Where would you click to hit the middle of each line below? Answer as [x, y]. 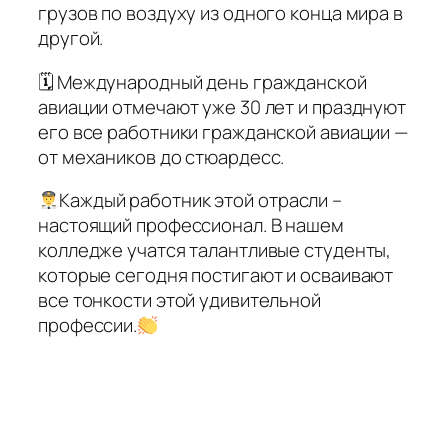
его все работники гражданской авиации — [223, 131]
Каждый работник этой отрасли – [201, 200]
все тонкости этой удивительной [179, 300]
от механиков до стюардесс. [161, 156]
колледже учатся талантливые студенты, [215, 250]
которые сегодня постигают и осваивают [216, 275]
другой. [71, 38]
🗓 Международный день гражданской [202, 81]
